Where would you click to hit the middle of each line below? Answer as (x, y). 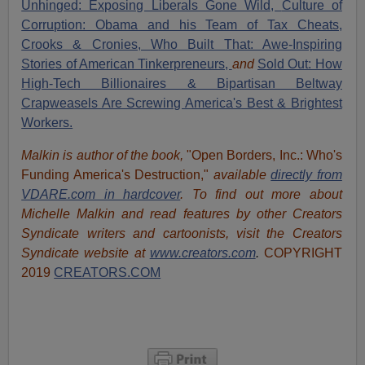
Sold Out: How (300, 64)
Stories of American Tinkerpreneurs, (127, 64)
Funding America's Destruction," (117, 175)
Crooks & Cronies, (86, 45)
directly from (306, 175)
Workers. (47, 123)
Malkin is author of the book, (104, 156)
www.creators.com (202, 253)
